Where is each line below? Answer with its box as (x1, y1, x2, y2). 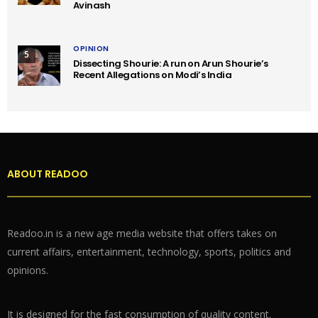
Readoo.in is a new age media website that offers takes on (7, 226, 277, 241)
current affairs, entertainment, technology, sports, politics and (7, 245, 291, 259)
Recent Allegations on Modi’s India (73, 68, 232, 82)
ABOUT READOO (7, 167, 88, 182)
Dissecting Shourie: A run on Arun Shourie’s (73, 57, 268, 71)
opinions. (7, 263, 48, 278)
